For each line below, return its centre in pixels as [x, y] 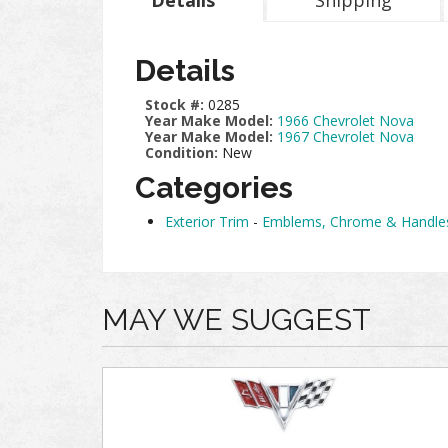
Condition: [181, 152]
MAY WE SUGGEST [236, 319]
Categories [214, 187]
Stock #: [176, 104]
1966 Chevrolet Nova [345, 120]
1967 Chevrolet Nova [345, 136]
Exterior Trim [207, 221]
